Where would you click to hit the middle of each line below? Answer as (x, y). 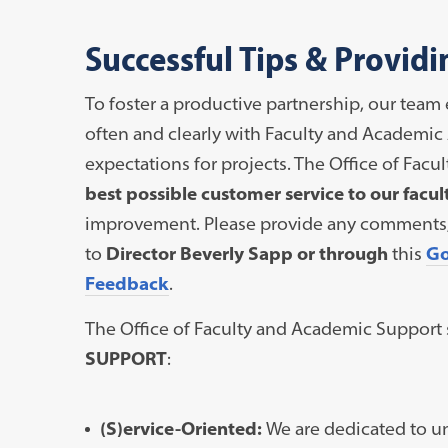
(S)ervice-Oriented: (182, 428)
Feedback (126, 283)
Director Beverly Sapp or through (246, 253)
